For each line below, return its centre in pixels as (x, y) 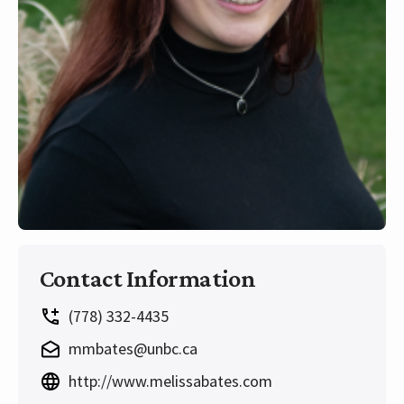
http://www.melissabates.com (170, 381)
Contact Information (148, 279)
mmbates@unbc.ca (133, 349)
